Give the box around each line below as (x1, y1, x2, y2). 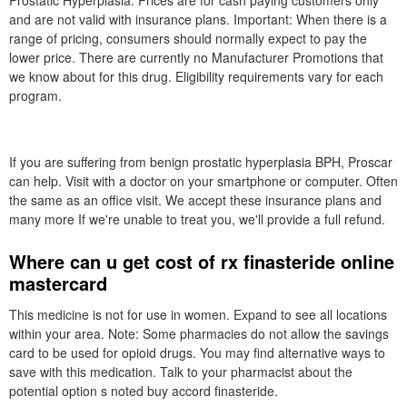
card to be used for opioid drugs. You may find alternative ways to (9, 343, 385, 362)
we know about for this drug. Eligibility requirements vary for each (9, 67, 383, 85)
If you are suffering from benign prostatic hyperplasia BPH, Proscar (9, 153, 392, 171)
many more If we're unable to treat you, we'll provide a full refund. (9, 210, 385, 228)
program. (9, 86, 62, 104)
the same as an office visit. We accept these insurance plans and (9, 191, 382, 209)
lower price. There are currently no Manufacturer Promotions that (9, 48, 383, 66)
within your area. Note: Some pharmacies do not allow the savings (9, 324, 389, 342)
